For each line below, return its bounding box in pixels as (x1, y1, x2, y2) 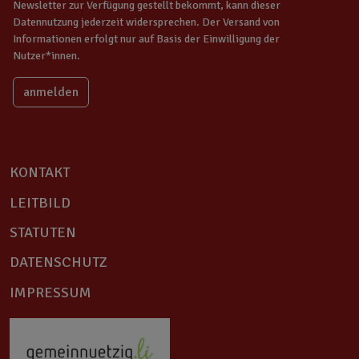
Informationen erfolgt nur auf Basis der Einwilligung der (13, 32, 280, 46)
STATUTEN (10, 224, 76, 242)
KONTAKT (10, 163, 70, 182)
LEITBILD (10, 193, 71, 212)
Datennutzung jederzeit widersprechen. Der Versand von (13, 15, 280, 30)
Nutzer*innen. (13, 49, 80, 63)
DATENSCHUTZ (10, 253, 107, 272)
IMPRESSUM (10, 283, 91, 301)
